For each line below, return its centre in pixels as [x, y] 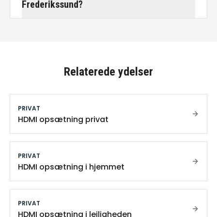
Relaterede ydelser [108, 72]
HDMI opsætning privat [63, 119]
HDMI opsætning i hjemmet [71, 167]
